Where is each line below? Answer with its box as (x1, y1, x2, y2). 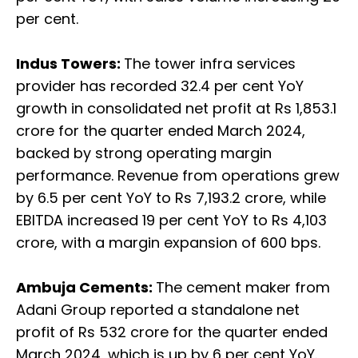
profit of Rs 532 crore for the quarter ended (16, 322, 328, 343)
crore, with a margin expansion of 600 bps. (16, 233, 320, 253)
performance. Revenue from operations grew (16, 165, 340, 186)
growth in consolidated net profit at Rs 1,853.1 (16, 98, 336, 119)
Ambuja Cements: (16, 277, 156, 298)
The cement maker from (156, 277, 330, 298)
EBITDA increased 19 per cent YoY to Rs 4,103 (16, 210, 327, 231)
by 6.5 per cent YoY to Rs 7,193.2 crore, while (16, 188, 326, 209)
